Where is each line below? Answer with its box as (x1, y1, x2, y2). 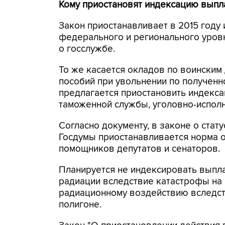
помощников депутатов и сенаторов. (59, 143, 220, 155)
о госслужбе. (59, 43, 115, 55)
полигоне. (59, 199, 101, 210)
